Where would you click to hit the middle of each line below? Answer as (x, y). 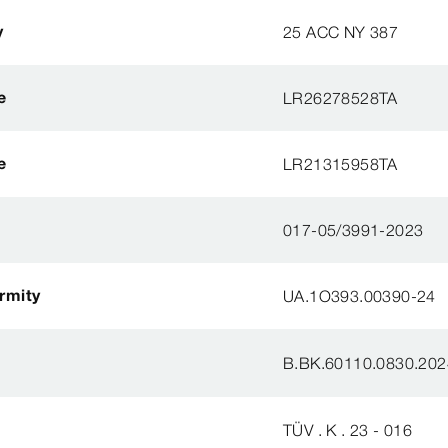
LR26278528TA (340, 98)
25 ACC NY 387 (341, 32)
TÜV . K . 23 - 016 (348, 430)
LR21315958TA (340, 164)
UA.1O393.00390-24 (359, 296)
